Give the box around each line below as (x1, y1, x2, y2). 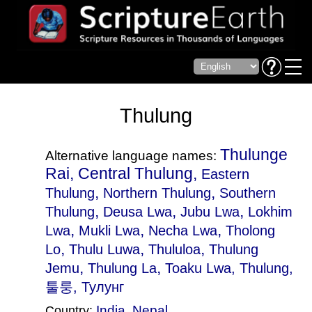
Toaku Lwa (164, 260, 231, 276)
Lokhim (247, 204, 292, 219)
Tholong (225, 223, 275, 238)
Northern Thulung (102, 185, 211, 201)
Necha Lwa (148, 223, 217, 238)
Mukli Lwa (78, 223, 140, 238)
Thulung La (87, 260, 157, 276)
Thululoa (148, 242, 201, 257)
